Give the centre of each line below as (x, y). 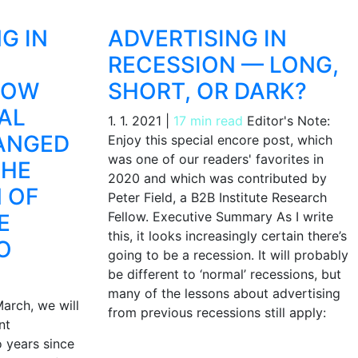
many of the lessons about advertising (224, 294)
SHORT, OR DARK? (207, 91)
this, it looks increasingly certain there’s (227, 236)
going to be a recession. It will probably (228, 255)
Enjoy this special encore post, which (220, 140)
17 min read (208, 121)
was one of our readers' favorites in (215, 159)
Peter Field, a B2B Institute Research (217, 198)
